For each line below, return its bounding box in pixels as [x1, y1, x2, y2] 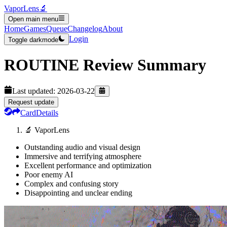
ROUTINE [4, 56, 79, 74]
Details [36, 108, 58, 117]
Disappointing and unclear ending [24, 188, 132, 197]
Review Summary [79, 56, 206, 74]
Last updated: [12, 86, 57, 95]
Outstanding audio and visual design [24, 142, 140, 152]
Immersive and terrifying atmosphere [24, 152, 141, 161]
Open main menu [8, 15, 58, 23]
